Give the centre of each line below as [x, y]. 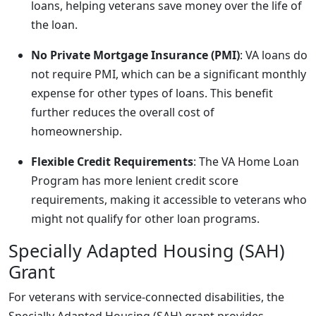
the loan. [54, 25]
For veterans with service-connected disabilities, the [146, 297]
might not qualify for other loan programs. [145, 219]
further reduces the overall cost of [123, 112]
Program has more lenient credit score [135, 181]
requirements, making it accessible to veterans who [169, 200]
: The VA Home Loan [246, 162]
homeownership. [77, 131]
